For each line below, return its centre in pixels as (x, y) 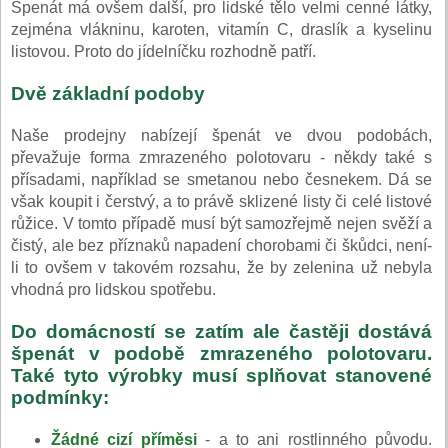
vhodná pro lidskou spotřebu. (113, 289)
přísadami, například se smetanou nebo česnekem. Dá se (222, 179)
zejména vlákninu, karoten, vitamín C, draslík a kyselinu (222, 29)
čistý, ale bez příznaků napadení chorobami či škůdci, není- (222, 245)
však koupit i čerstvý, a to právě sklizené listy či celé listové (222, 201)
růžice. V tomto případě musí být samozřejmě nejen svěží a (222, 223)
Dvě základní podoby (110, 93)
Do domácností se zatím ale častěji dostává (222, 331)
